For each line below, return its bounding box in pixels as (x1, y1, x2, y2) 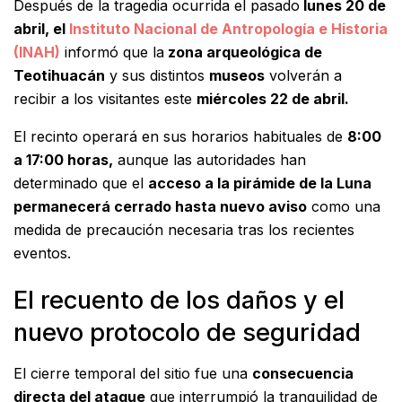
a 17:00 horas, (13, 150, 113, 169)
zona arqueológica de (164, 42, 322, 61)
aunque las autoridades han (113, 150, 306, 169)
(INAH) (13, 42, 60, 61)
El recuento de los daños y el (13, 285, 345, 316)
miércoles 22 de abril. (197, 89, 349, 108)
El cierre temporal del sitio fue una (13, 363, 252, 382)
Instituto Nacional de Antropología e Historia (69, 19, 388, 38)
